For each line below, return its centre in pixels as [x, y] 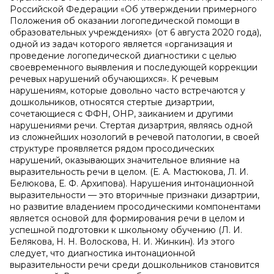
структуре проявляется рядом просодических [112, 149]
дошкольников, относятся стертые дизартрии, [112, 102]
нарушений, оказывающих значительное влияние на [125, 160]
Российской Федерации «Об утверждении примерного [133, 9]
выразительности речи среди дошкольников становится [135, 265]
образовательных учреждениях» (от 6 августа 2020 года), [135, 32]
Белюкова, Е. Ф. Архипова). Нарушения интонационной [132, 183]
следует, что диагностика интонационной [102, 253]
